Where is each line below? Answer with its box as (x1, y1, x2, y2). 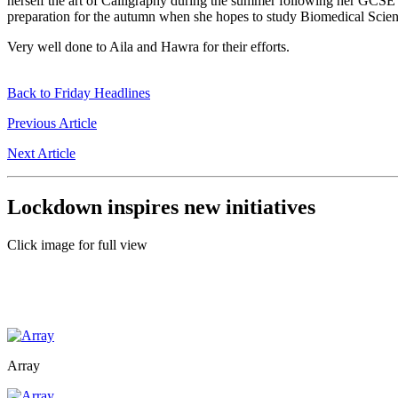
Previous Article (7, 115, 97, 131)
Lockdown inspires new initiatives (7, 195, 315, 219)
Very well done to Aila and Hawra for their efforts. (7, 39, 290, 55)
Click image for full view (7, 237, 147, 253)
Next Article (7, 146, 76, 162)
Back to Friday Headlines (7, 85, 150, 101)
